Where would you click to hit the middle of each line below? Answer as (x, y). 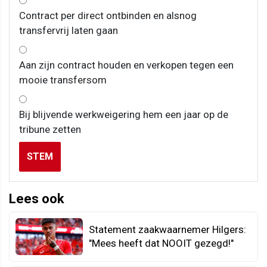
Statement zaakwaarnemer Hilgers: (167, 229)
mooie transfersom (63, 80)
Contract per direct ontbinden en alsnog (108, 15)
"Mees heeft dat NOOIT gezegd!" (161, 243)
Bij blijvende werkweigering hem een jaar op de (124, 114)
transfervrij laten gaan (69, 30)
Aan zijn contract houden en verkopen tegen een (126, 65)
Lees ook (37, 198)
